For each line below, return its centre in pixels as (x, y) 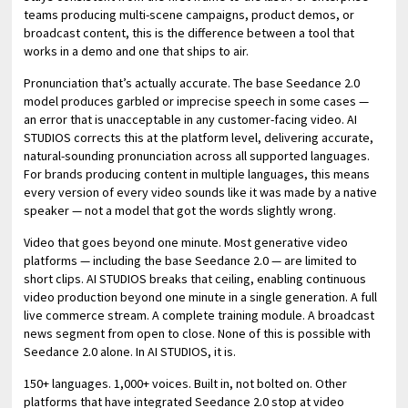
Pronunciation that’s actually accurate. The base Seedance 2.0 (192, 82)
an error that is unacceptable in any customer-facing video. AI (191, 119)
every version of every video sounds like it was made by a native (201, 192)
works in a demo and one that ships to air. (137, 51)
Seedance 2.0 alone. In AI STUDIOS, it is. (130, 351)
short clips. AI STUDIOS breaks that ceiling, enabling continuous (195, 278)
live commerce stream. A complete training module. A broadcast (199, 315)
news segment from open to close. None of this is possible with (198, 333)
